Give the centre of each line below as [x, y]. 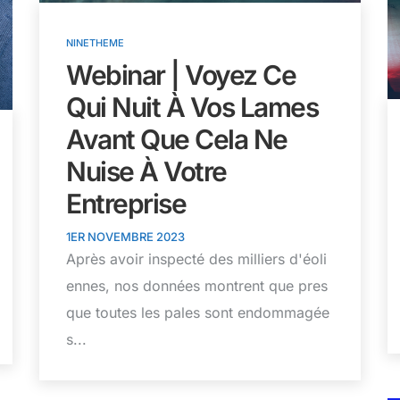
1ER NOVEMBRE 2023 [125, 237]
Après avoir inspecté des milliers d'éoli [196, 259]
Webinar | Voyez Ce [181, 75]
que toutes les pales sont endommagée [198, 313]
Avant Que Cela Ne [177, 140]
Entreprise [126, 204]
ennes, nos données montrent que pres [197, 286]
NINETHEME [95, 43]
